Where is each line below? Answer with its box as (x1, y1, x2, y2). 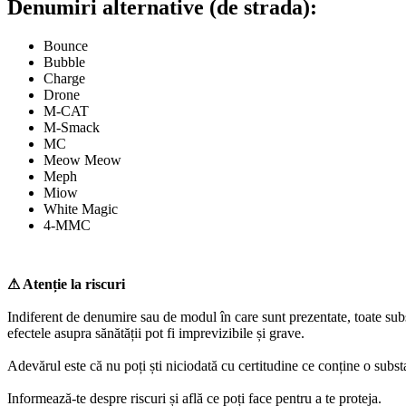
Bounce (43, 38, 88, 54)
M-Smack (43, 120, 100, 136)
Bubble (43, 54, 85, 71)
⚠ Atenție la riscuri (7, 276, 125, 293)
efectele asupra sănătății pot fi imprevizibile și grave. (7, 325, 304, 342)
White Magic (43, 201, 118, 217)
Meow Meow (43, 152, 121, 169)
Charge (43, 71, 85, 87)
